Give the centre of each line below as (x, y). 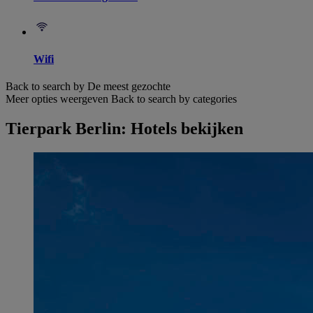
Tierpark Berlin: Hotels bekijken (124, 129)
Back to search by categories (174, 99)
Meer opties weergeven (57, 99)
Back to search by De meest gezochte (88, 87)
